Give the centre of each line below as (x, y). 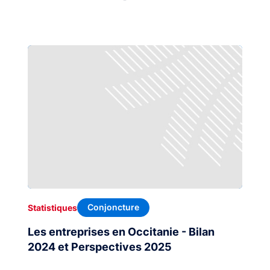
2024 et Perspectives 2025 (99, 246)
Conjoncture (113, 207)
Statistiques (52, 207)
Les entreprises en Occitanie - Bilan (121, 231)
